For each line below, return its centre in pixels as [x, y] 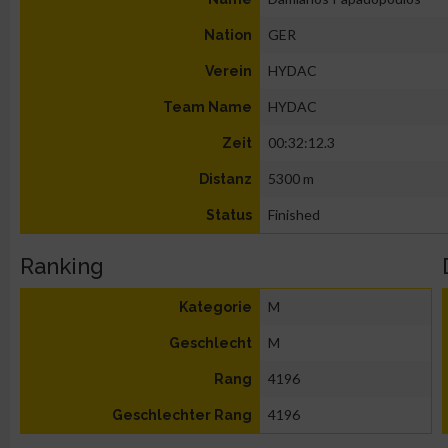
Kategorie [215, 307]
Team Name [207, 107]
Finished [294, 214]
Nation [228, 35]
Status [229, 215]
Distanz [225, 179]
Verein [228, 71]
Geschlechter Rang [182, 415]
